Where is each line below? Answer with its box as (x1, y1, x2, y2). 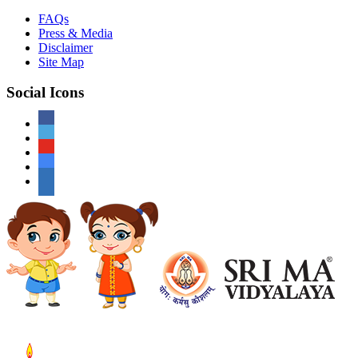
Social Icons (6, 84, 84, 101)
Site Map (38, 54, 84, 69)
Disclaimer (38, 40, 93, 54)
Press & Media (38, 26, 113, 40)
